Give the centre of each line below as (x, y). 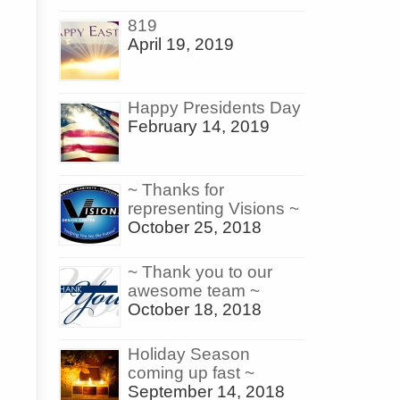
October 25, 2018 (195, 228)
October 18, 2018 (195, 310)
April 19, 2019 (181, 45)
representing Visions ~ (213, 209)
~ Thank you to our (200, 272)
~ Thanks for (176, 190)
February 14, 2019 (199, 127)
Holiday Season (189, 354)
